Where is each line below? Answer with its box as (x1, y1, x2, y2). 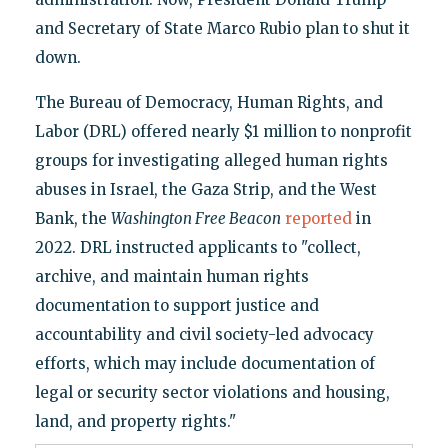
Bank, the (34, 208, 111, 228)
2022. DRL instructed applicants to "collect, (34, 237, 361, 257)
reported (284, 208, 352, 228)
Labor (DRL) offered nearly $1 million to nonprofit (34, 121, 412, 141)
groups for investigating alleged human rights (34, 150, 388, 170)
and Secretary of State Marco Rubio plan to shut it (34, 18, 410, 38)
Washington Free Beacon (110, 208, 281, 228)
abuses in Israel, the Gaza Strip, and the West (34, 179, 377, 199)
